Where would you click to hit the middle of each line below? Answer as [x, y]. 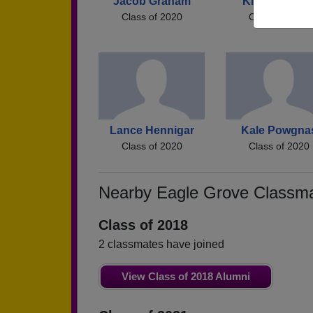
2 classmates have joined [161, 244]
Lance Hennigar [152, 130]
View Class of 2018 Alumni [186, 276]
